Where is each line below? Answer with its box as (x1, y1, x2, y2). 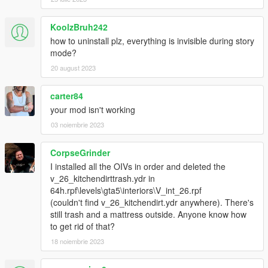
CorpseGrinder (50, 146, 110, 159)
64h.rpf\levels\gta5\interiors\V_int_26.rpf (50, 184, 202, 196)
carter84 (50, 89, 83, 102)
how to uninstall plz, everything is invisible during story (50, 34, 254, 47)
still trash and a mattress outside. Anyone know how (50, 208, 246, 220)
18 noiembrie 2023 (51, 236, 104, 246)
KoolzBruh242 (50, 20, 108, 33)
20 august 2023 (51, 62, 96, 72)
